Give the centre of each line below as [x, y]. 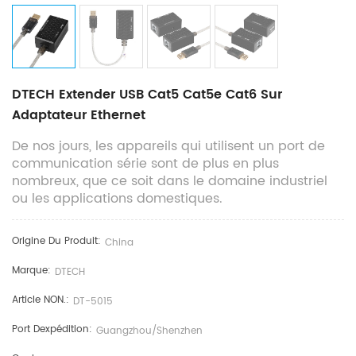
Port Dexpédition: [52, 330]
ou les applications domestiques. [117, 199]
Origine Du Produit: [56, 242]
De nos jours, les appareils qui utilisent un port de [168, 147]
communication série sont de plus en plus [145, 164]
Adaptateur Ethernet [79, 116]
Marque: [31, 271]
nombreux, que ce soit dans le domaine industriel [170, 182]
